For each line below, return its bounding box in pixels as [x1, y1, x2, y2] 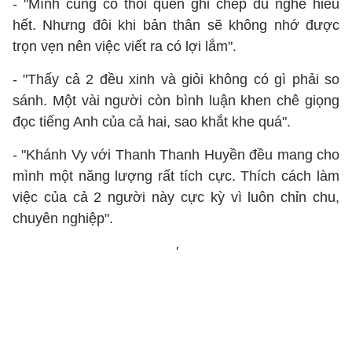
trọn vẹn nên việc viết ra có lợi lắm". [13, 38, 240, 54]
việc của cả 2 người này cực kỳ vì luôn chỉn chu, [13, 189, 339, 205]
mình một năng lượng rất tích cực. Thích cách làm [13, 168, 339, 184]
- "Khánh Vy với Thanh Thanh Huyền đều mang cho [13, 147, 339, 163]
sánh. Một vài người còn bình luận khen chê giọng [13, 93, 339, 108]
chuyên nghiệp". [13, 211, 117, 226]
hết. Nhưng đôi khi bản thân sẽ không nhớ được [13, 17, 339, 33]
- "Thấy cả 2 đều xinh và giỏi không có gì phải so [13, 71, 339, 87]
